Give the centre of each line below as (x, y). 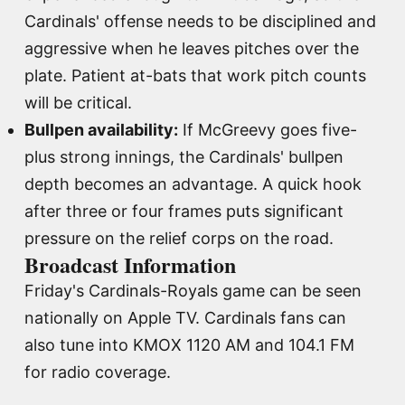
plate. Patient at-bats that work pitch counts (195, 75)
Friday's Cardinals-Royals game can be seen (193, 290)
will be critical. (78, 102)
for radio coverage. (98, 372)
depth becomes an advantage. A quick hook (193, 184)
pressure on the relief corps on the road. (179, 238)
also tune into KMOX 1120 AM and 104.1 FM (189, 344)
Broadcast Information (130, 264)
